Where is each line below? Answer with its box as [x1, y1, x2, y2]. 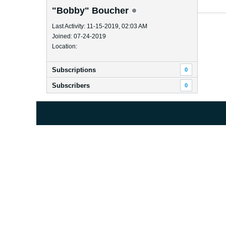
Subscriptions [52, 66, 96, 74]
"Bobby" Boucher [52, 6, 131, 16]
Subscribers [52, 82, 90, 89]
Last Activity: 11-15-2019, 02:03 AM [52, 23, 147, 30]
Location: [52, 43, 77, 50]
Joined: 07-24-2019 [52, 33, 106, 40]
